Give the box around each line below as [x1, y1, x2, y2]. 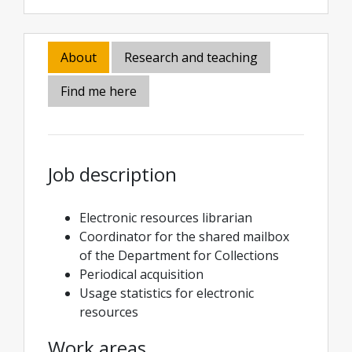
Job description [48, 161, 177, 187]
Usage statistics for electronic [79, 284, 254, 302]
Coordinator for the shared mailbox [79, 228, 289, 245]
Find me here [60, 82, 137, 100]
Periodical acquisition [79, 266, 203, 283]
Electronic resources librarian [79, 209, 252, 226]
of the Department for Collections [79, 247, 279, 264]
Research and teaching [124, 49, 258, 66]
